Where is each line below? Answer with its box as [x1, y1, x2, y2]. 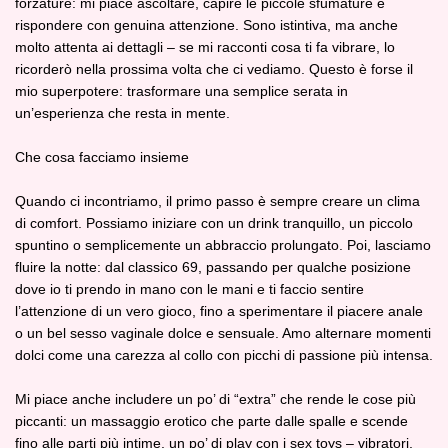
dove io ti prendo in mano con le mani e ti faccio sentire [15, 281, 364, 297]
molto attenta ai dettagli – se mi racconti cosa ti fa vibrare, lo [15, 39, 395, 55]
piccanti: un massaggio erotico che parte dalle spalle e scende [15, 413, 408, 429]
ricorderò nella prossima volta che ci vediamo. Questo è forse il [15, 61, 413, 77]
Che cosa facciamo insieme [15, 149, 189, 165]
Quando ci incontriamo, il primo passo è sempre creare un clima [15, 193, 420, 209]
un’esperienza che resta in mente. [15, 105, 230, 121]
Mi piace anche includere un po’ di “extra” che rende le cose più [15, 391, 416, 407]
